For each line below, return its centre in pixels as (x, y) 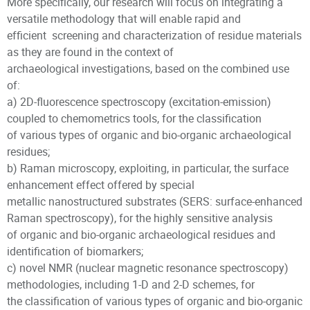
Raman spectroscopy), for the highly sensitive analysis (140, 218)
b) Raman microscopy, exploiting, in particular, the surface (148, 168)
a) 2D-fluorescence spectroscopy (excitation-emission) (139, 102)
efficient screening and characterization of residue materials (154, 35)
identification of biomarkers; (75, 251)
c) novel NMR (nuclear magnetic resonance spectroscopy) (148, 268)
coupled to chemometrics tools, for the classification (134, 118)
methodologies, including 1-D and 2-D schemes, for (131, 284)
